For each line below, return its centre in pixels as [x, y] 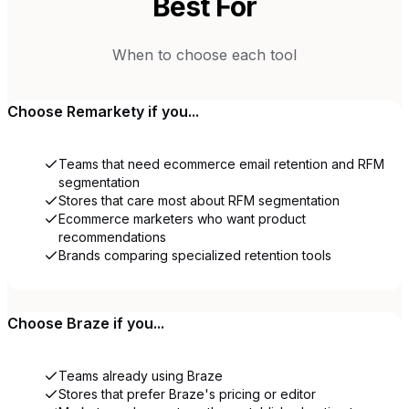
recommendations [112, 236]
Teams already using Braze [141, 375]
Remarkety [105, 111]
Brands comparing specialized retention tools [195, 255]
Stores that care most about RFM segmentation [199, 200]
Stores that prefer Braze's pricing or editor [187, 393]
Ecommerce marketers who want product [182, 218]
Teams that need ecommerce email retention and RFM [221, 163]
